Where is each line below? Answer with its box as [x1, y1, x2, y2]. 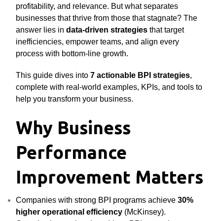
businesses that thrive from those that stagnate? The [16, 14, 198, 22]
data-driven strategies [66, 26, 148, 34]
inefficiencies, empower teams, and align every [16, 37, 180, 46]
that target [147, 26, 184, 34]
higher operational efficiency [16, 208, 123, 216]
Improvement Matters [16, 167, 204, 187]
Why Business [16, 117, 131, 138]
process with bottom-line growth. [16, 49, 129, 58]
